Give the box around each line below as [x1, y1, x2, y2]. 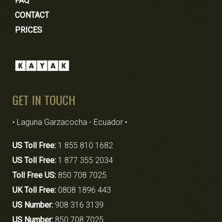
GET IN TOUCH [12, 91, 75, 109]
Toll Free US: [12, 170, 58, 180]
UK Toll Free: [12, 185, 58, 195]
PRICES [15, 25, 42, 35]
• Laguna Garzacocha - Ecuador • [12, 117, 127, 127]
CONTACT [15, 10, 49, 20]
